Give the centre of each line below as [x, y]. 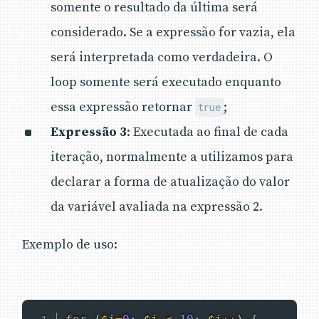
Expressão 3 [89, 132]
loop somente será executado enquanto [166, 82]
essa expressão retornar [123, 107]
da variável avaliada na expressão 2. [157, 206]
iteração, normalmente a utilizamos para [172, 157]
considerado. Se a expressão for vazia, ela [173, 32]
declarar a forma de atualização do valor [170, 182]
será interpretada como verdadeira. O [162, 57]
